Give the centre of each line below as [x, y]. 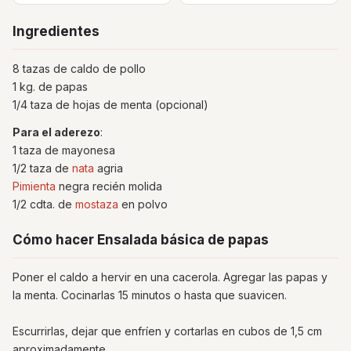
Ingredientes [56, 31]
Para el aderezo [56, 132]
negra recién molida [109, 186]
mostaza [97, 204]
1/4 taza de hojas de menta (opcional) [110, 105]
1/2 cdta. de [44, 204]
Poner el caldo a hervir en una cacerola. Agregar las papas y [170, 277]
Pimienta [34, 186]
